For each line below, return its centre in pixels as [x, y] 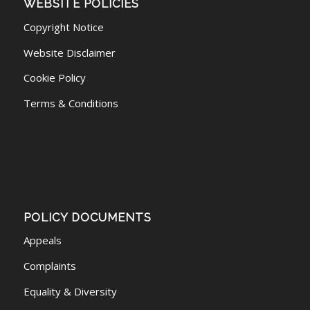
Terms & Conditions [71, 103]
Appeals [42, 240]
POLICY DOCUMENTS [87, 217]
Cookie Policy [54, 78]
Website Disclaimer [69, 52]
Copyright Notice [63, 27]
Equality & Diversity [70, 291]
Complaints [49, 266]
